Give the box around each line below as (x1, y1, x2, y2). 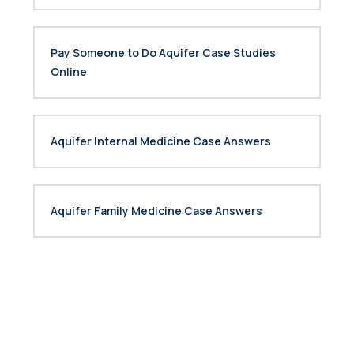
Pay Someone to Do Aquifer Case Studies (51, 45, 276, 60)
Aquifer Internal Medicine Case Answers (51, 134, 271, 149)
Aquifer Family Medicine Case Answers (51, 203, 262, 218)
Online (51, 64, 87, 79)
